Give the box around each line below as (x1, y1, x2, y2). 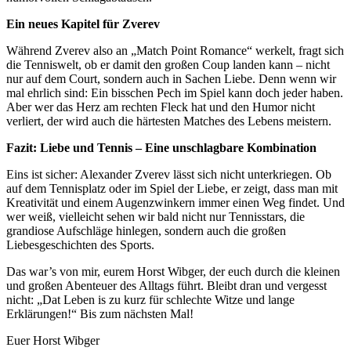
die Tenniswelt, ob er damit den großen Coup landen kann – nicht (6, 58, 330, 72)
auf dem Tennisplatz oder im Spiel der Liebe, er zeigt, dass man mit (6, 182, 338, 196)
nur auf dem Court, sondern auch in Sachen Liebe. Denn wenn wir (6, 72, 336, 86)
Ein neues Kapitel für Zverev (6, 17, 160, 31)
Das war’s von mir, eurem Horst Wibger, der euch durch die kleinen (6, 265, 340, 279)
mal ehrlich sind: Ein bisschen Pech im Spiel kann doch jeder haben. (6, 86, 343, 100)
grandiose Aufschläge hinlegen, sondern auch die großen (6, 224, 286, 238)
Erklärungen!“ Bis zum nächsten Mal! (6, 307, 194, 321)
